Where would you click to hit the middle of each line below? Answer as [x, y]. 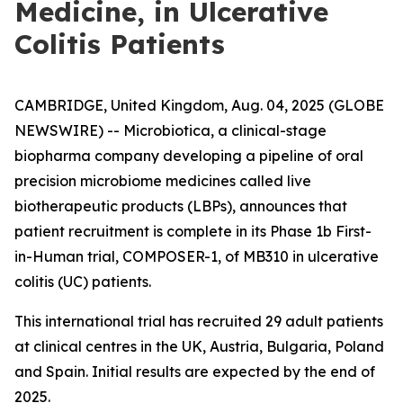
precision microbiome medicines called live [163, 181]
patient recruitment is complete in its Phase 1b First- [193, 231]
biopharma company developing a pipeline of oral [189, 156]
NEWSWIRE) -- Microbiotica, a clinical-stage [170, 130]
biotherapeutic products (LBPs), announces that [181, 206]
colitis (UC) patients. [83, 282]
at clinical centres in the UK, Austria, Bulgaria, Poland [199, 346]
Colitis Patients [120, 44]
